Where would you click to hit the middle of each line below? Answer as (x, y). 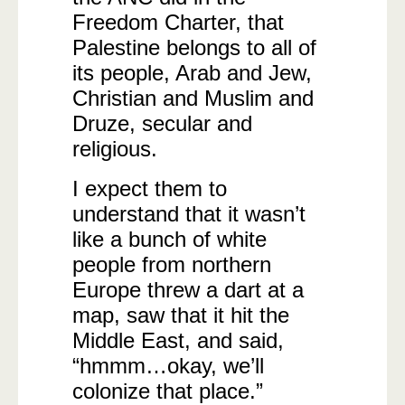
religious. (115, 149)
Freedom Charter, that (178, 22)
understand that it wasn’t (189, 214)
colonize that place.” (168, 391)
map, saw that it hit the (181, 315)
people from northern (172, 264)
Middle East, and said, (178, 340)
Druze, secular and (162, 123)
